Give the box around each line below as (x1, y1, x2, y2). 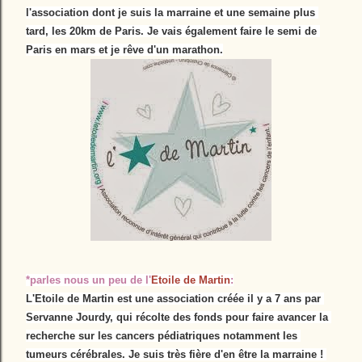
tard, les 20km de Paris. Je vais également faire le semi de (26, 25, 317, 37)
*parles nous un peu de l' (26, 274, 151, 286)
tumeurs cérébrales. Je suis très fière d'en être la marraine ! (26, 348, 323, 360)
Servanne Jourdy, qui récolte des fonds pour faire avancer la (26, 311, 328, 323)
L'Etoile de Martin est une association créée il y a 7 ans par (26, 293, 321, 305)
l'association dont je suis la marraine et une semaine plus (26, 6, 315, 19)
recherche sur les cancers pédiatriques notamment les (26, 330, 297, 342)
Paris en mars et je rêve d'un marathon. (26, 44, 223, 56)
